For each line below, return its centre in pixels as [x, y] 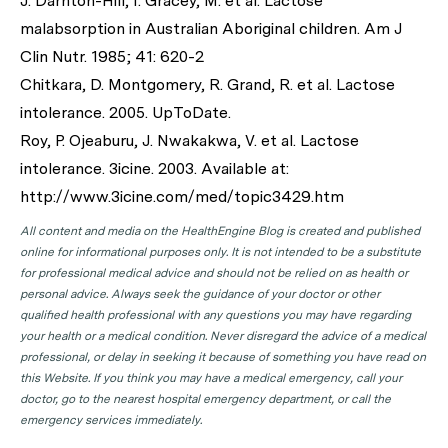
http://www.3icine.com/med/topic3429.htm [182, 196]
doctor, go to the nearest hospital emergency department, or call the [205, 399]
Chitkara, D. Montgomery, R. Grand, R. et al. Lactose [207, 84]
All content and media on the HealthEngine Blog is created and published [220, 231]
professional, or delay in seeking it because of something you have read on [223, 357]
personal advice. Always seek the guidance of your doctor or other [200, 294]
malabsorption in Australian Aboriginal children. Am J [211, 28]
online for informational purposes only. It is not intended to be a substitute [220, 252]
